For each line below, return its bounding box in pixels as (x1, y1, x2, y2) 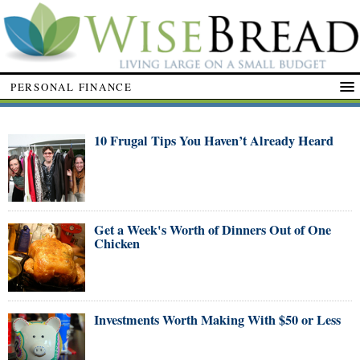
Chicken (94, 234, 140, 254)
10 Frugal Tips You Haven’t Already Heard (94, 131, 333, 151)
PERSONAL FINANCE (10, 79, 133, 94)
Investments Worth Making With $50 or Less (94, 309, 341, 329)
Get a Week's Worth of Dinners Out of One (94, 220, 331, 240)
